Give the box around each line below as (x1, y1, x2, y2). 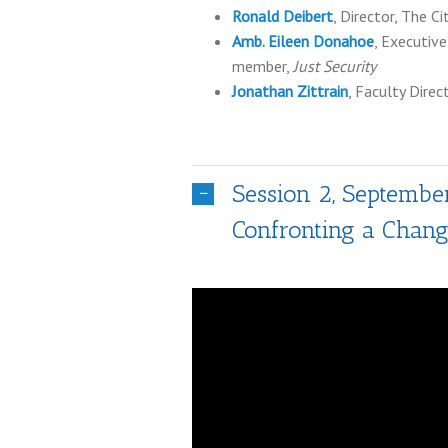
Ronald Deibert (232, 6, 333, 26)
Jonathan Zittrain (232, 81, 348, 101)
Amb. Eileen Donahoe (232, 31, 374, 51)
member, (232, 56, 293, 76)
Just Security (293, 56, 376, 76)
